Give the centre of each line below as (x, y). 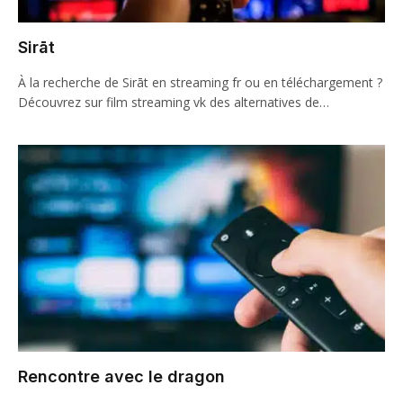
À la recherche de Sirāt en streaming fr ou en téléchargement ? (200, 82)
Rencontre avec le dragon (121, 376)
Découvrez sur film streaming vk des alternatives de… (174, 102)
